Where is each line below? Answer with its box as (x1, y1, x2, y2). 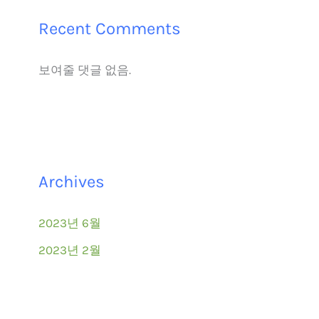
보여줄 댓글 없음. (38, 63, 131, 78)
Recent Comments (38, 19, 181, 39)
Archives (38, 171, 105, 192)
